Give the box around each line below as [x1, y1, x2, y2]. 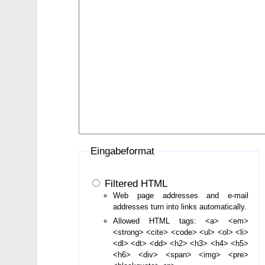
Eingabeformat [91, 144, 155, 157]
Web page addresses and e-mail [113, 191, 249, 201]
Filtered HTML [102, 177, 168, 190]
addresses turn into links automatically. [113, 202, 247, 212]
